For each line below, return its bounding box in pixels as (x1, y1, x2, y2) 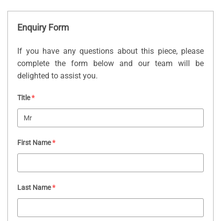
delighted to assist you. (17, 71, 98, 81)
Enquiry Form (17, 23, 69, 33)
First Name (17, 138, 51, 147)
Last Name (17, 183, 51, 191)
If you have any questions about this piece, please (17, 46, 204, 56)
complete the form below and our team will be (17, 59, 204, 69)
